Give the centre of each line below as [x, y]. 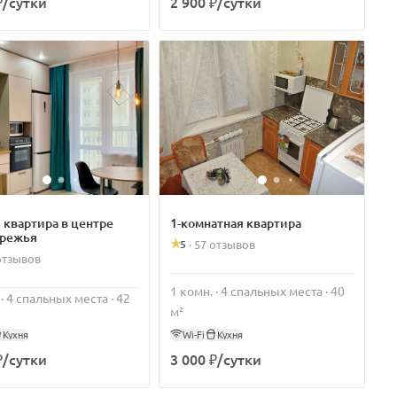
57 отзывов [225, 245]
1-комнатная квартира [236, 222]
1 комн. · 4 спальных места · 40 [258, 290]
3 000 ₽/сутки [216, 358]
